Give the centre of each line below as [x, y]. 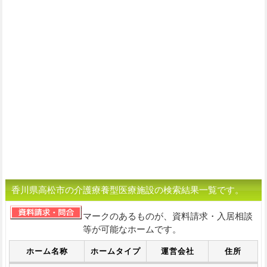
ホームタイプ [115, 251]
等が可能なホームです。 [132, 229]
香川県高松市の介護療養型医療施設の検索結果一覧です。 [127, 190]
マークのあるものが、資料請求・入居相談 [167, 216]
